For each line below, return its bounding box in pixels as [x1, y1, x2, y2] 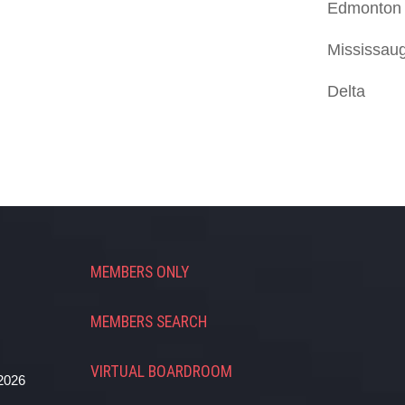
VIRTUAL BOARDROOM [90, 362, 233, 381]
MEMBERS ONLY [90, 262, 190, 281]
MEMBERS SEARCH [90, 312, 208, 331]
